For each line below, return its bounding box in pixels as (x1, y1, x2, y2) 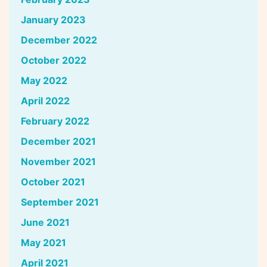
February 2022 (21, 114, 89, 127)
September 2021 (21, 195, 99, 208)
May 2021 (21, 236, 66, 249)
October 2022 (21, 54, 86, 66)
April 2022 (21, 94, 70, 107)
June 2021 (21, 216, 70, 228)
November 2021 (21, 155, 96, 167)
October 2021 (21, 175, 85, 188)
